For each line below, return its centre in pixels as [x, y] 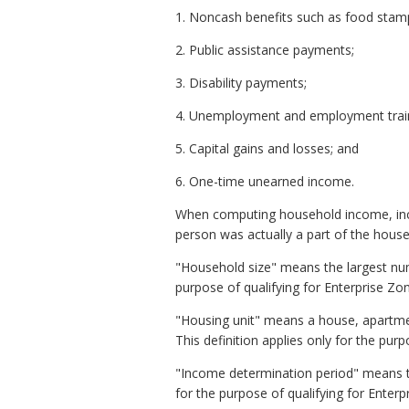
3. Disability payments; [241, 82]
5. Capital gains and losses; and [267, 148]
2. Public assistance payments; [265, 49]
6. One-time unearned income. [265, 181]
